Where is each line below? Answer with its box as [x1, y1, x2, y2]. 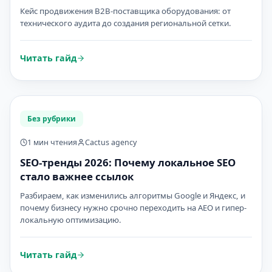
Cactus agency [84, 137, 137, 148]
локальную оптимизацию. [20, 214, 121, 225]
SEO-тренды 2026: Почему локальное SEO [20, 155, 236, 169]
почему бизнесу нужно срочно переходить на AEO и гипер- [20, 202, 246, 213]
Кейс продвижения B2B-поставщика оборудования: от [20, 5, 231, 16]
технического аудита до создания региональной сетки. [20, 18, 231, 29]
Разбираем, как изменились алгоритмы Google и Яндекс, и [20, 190, 245, 201]
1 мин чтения [27, 137, 78, 148]
